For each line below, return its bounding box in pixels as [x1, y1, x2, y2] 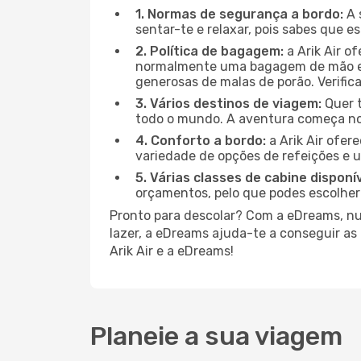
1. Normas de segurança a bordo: [135, 6, 343, 22]
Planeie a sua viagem [90, 321, 342, 351]
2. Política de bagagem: [135, 44, 284, 59]
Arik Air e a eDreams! [110, 243, 234, 259]
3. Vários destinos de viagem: [135, 96, 322, 111]
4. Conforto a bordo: [135, 133, 266, 148]
